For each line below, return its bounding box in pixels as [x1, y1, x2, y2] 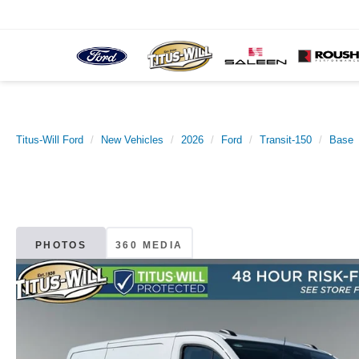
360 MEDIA [115, 239, 184, 251]
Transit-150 [260, 134, 312, 146]
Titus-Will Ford [16, 134, 83, 146]
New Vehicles [101, 134, 163, 146]
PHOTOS [34, 239, 87, 251]
